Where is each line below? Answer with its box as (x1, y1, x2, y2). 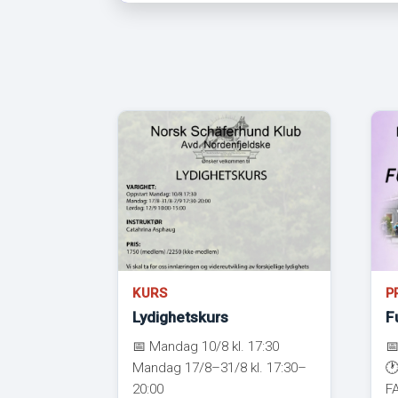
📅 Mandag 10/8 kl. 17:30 (132, 338, 279, 354)
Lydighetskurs (132, 307, 228, 326)
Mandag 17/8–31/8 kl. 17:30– (132, 359, 306, 376)
